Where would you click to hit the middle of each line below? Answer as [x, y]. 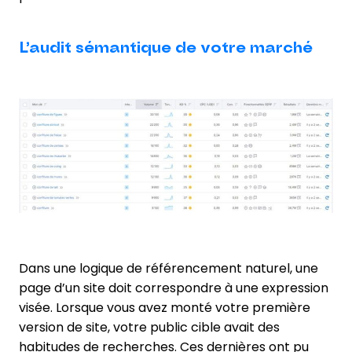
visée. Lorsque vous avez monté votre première [165, 308]
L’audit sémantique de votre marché [166, 48]
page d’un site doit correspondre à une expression [174, 288]
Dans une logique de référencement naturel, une [169, 269]
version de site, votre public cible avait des [149, 328]
